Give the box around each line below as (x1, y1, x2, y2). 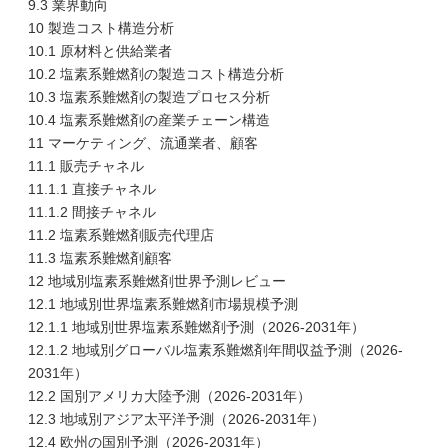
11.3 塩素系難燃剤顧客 (28, 250, 172, 266)
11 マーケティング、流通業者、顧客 (28, 135, 258, 151)
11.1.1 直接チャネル (28, 181, 156, 197)
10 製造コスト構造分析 (28, 20, 174, 36)
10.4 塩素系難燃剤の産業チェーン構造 (28, 112, 270, 128)
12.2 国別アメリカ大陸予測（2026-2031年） (28, 388, 311, 404)
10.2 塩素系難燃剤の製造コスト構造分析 (28, 66, 284, 82)
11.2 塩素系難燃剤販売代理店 (28, 227, 214, 243)
